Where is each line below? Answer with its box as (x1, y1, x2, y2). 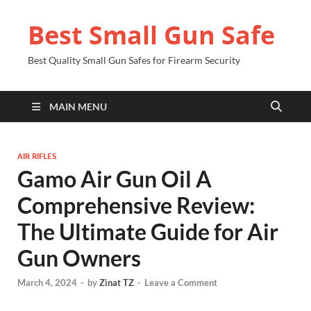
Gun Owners (17, 244, 141, 271)
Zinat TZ (99, 277, 134, 289)
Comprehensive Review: (17, 192, 255, 219)
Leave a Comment (144, 277, 217, 289)
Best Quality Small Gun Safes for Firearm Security (28, 54, 240, 66)
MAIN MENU (49, 101, 107, 112)
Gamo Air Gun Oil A (17, 165, 212, 192)
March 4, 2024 (17, 277, 77, 289)
